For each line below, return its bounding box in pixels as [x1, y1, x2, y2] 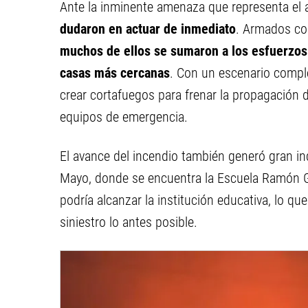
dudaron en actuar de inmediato [60, 21, 236, 37]
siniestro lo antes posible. [60, 214, 197, 230]
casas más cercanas [60, 65, 170, 81]
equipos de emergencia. [60, 109, 188, 125]
